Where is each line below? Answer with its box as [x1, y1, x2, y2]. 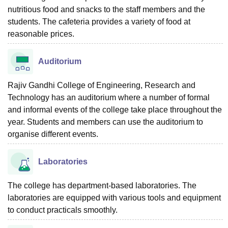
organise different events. [8, 129, 98, 138]
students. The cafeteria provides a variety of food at [8, 17, 190, 26]
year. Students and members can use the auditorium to [8, 117, 203, 126]
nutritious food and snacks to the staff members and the [8, 5, 205, 14]
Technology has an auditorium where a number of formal [8, 93, 210, 102]
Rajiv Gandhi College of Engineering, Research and [8, 80, 195, 90]
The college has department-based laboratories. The [8, 181, 196, 190]
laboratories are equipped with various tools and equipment [8, 193, 221, 202]
